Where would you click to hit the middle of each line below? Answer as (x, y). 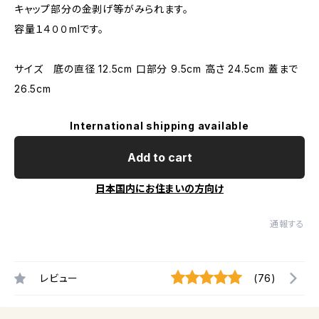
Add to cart (159, 157)
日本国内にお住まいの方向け (159, 188)
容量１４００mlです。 (59, 29)
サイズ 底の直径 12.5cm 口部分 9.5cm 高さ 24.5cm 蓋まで (157, 69)
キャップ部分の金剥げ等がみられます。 (101, 9)
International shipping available (159, 126)
